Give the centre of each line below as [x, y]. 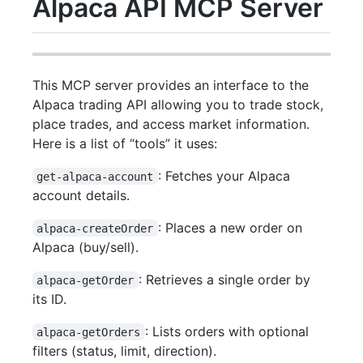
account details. [81, 195]
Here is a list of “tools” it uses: [125, 143]
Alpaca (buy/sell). [85, 247]
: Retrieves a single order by [226, 279]
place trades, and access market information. [171, 124]
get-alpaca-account [95, 176]
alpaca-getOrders [89, 332]
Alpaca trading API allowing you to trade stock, [178, 104]
